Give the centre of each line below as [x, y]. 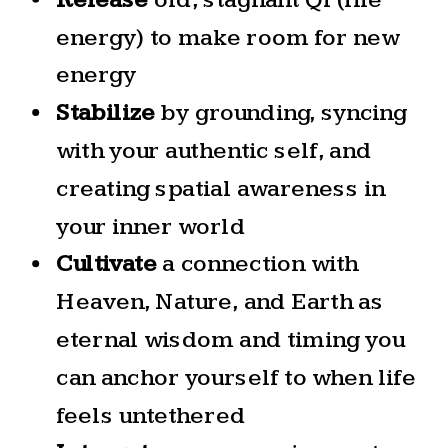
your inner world [150, 226]
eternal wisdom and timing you [230, 339]
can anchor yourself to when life [236, 377]
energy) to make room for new [227, 37]
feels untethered [150, 415]
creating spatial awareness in [220, 188]
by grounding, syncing [281, 112]
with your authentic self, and [213, 150]
